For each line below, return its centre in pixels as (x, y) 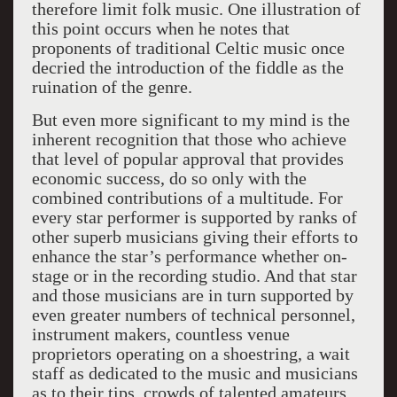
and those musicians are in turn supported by (192, 295)
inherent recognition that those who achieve (189, 139)
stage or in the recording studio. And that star (194, 276)
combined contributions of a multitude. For (187, 198)
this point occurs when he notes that (160, 28)
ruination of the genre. (112, 87)
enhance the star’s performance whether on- (189, 256)
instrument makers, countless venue (160, 334)
